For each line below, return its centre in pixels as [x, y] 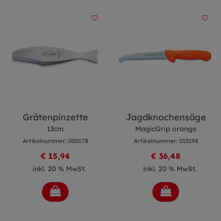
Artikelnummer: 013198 [166, 141]
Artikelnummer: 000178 [55, 141]
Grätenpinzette [55, 117]
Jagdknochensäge [166, 117]
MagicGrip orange [166, 129]
